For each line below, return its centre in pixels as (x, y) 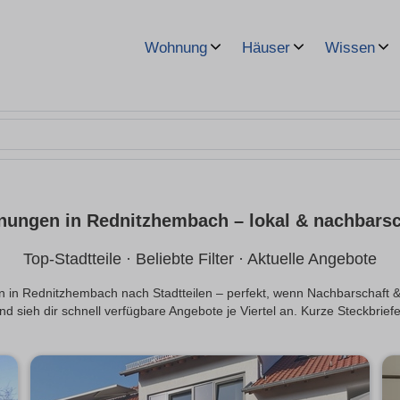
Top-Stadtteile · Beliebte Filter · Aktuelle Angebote (200, 259)
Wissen (350, 48)
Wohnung (176, 48)
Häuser (266, 48)
